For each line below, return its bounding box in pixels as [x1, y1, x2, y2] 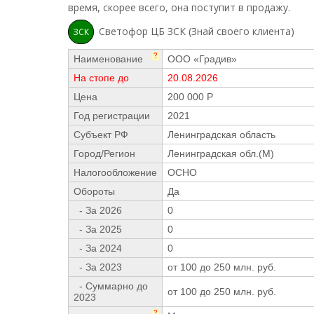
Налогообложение [74, 167, 157, 178]
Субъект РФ [74, 129, 128, 140]
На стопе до [74, 72, 129, 83]
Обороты [74, 186, 115, 197]
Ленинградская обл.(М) [168, 148, 274, 159]
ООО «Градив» [168, 53, 237, 64]
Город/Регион [74, 148, 135, 159]
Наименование [74, 53, 143, 64]
